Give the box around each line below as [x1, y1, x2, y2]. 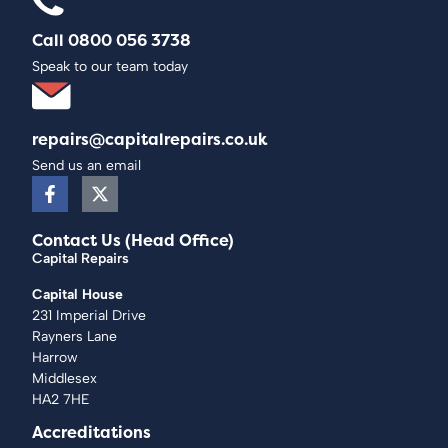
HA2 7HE [32, 390, 91, 408]
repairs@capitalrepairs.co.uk [32, 128, 269, 151]
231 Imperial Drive [32, 306, 147, 324]
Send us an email [32, 157, 142, 175]
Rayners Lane [32, 327, 118, 345]
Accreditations [32, 421, 152, 444]
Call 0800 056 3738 [32, 29, 192, 52]
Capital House [32, 285, 124, 303]
